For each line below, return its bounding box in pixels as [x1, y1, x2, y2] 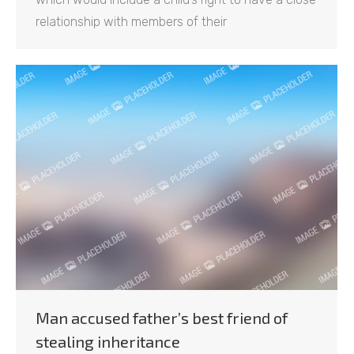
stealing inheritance [36, 331, 180, 351]
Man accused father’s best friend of [36, 307, 288, 327]
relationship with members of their [36, 13, 227, 29]
